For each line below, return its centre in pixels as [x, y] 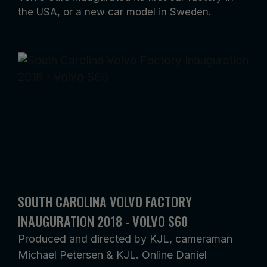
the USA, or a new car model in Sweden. [114, 12]
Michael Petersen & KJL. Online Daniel [112, 255]
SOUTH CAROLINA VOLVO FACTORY [105, 201]
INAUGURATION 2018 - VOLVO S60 [103, 221]
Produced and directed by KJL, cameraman [125, 239]
